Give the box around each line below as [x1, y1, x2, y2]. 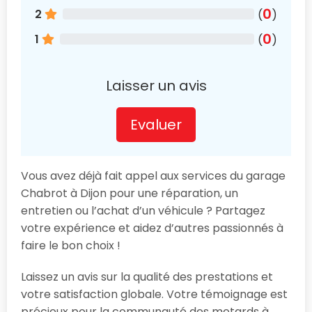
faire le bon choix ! [21, 237, 120, 253]
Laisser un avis [105, 75, 207, 95]
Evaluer [130, 114, 182, 134]
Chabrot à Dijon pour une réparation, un [21, 185, 238, 201]
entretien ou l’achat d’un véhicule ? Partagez [21, 202, 265, 219]
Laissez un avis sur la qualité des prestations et [21, 268, 273, 285]
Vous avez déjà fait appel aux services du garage [21, 167, 286, 184]
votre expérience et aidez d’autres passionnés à [21, 219, 283, 236]
